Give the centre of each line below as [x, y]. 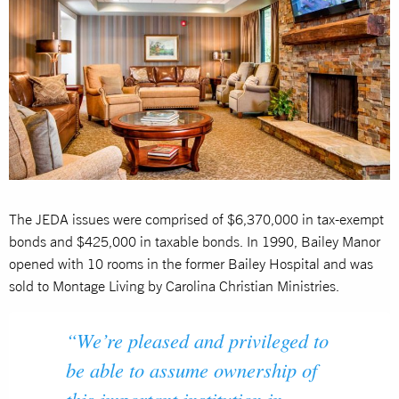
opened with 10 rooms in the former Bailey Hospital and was [191, 263]
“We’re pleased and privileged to [197, 340]
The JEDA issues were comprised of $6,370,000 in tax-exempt [196, 219]
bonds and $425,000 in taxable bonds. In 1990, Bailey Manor [195, 241]
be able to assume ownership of [191, 369]
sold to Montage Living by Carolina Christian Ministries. [174, 285]
